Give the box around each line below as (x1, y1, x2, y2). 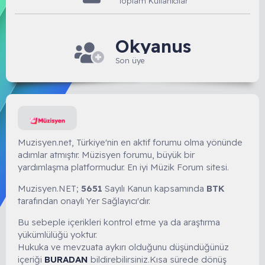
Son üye (115, 56, 144, 66)
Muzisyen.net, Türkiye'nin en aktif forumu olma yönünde (18, 137, 243, 148)
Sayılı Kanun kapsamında (102, 183, 206, 195)
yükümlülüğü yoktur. (18, 229, 97, 241)
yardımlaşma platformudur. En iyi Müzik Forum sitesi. (18, 161, 229, 173)
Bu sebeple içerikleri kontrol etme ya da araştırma (18, 216, 220, 228)
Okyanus (115, 35, 191, 58)
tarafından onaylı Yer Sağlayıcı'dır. (18, 195, 150, 207)
